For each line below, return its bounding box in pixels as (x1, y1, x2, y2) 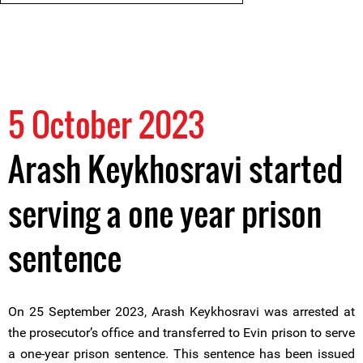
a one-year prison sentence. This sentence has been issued (8, 346, 355, 361)
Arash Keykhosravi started (8, 144, 344, 193)
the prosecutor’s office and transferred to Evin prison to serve (8, 325, 355, 340)
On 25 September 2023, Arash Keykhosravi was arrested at (8, 304, 355, 319)
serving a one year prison (8, 189, 322, 237)
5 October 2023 (8, 100, 204, 148)
